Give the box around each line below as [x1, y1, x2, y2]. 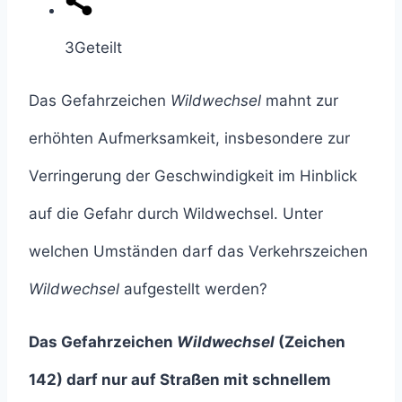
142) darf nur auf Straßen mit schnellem [29, 371, 331, 389]
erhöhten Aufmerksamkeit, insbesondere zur [29, 129, 350, 148]
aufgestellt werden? [119, 280, 267, 299]
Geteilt [74, 39, 122, 57]
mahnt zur [261, 92, 338, 110]
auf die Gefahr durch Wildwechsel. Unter [29, 205, 323, 223]
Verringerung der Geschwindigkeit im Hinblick [29, 167, 357, 186]
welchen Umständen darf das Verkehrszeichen [29, 242, 368, 261]
